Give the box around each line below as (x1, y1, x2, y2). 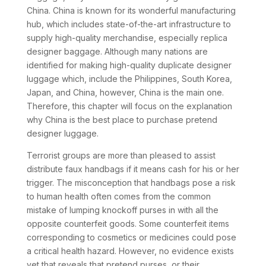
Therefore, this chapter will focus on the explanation (26, 101, 232, 111)
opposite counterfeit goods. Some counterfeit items (26, 218, 229, 229)
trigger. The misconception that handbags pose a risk (26, 178, 236, 188)
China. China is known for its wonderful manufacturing (26, 5, 236, 15)
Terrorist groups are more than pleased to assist (26, 150, 216, 160)
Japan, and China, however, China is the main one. (26, 87, 224, 97)
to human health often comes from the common (26, 191, 211, 201)
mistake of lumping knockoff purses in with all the (26, 205, 218, 215)
